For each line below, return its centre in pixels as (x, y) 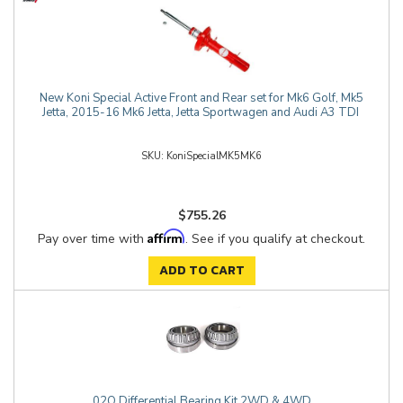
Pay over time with (93, 239)
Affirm (166, 236)
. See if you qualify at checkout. (275, 239)
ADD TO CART (201, 270)
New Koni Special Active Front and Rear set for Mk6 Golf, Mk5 (201, 98)
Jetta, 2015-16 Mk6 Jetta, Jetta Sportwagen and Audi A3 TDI (201, 112)
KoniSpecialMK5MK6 (214, 156)
